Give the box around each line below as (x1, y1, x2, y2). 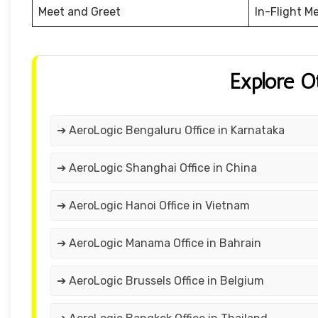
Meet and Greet (38, 5, 121, 19)
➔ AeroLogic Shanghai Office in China (57, 161, 257, 175)
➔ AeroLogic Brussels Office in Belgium (57, 274, 264, 288)
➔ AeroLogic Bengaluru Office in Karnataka (57, 124, 285, 138)
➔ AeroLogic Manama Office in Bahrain (57, 236, 261, 251)
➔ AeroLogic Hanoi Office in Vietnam (57, 199, 250, 213)
